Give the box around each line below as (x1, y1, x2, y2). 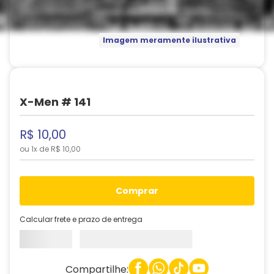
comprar (122, 185, 158, 197)
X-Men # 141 (20, 94, 91, 109)
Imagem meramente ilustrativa (102, 35, 236, 46)
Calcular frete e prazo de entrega (20, 213, 143, 224)
